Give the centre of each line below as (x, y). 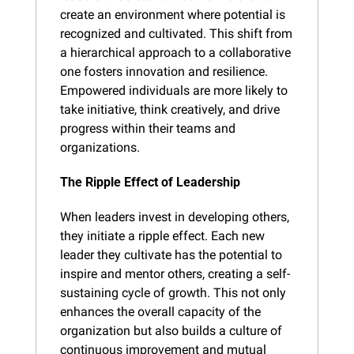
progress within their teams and (148, 128)
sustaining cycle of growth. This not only (173, 292)
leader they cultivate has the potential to (171, 254)
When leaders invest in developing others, (175, 217)
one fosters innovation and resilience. (164, 71)
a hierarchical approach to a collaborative (175, 52)
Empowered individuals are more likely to (174, 90)
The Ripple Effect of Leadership (150, 182)
